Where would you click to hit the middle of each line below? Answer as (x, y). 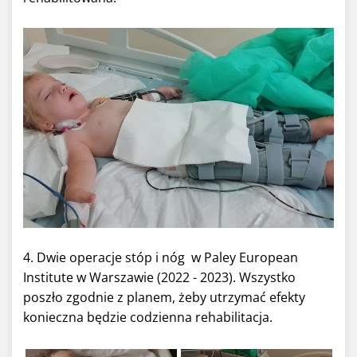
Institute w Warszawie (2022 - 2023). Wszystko (159, 277)
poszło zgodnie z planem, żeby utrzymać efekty (164, 297)
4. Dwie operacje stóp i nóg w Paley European (161, 257)
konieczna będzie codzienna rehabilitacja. (148, 317)
